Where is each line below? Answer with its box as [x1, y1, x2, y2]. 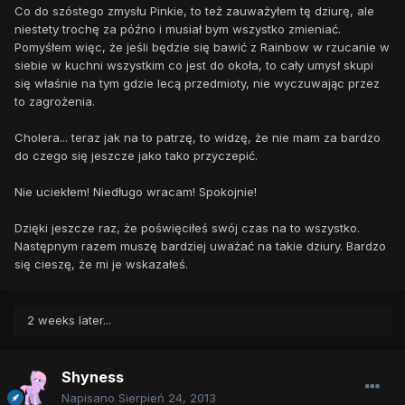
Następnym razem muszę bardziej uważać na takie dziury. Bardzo [14, 238, 386, 253]
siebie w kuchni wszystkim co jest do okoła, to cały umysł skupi [14, 57, 373, 72]
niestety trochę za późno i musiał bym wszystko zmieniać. [14, 21, 341, 36]
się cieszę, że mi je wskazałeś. [14, 256, 188, 271]
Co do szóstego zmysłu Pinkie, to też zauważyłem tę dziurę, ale [14, 3, 374, 18]
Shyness [61, 368, 124, 387]
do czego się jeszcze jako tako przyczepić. [14, 147, 258, 163]
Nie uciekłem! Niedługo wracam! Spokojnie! [14, 184, 257, 199]
